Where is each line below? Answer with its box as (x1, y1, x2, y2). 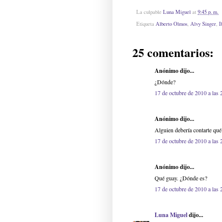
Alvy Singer (190, 20, 216, 28)
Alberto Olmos (156, 20, 187, 28)
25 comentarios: (132, 44, 214, 61)
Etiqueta (136, 20, 156, 28)
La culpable (136, 8, 163, 15)
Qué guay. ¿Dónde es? (155, 174, 207, 182)
